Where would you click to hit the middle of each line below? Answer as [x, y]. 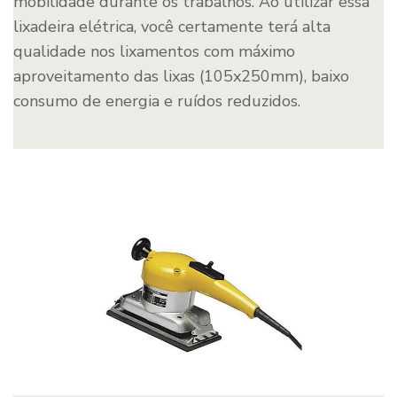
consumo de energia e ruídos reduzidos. [157, 101]
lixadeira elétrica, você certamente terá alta [172, 26]
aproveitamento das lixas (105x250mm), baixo [181, 76]
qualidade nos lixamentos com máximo [154, 51]
